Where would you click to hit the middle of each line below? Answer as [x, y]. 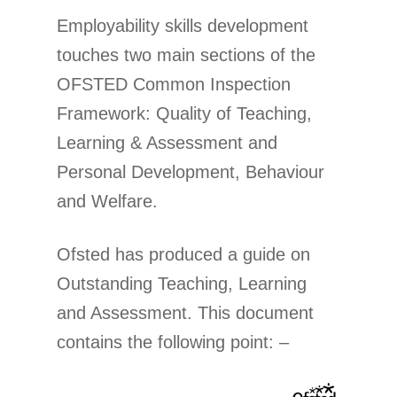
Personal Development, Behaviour [191, 172]
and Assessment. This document [185, 313]
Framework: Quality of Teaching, [184, 113]
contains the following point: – [173, 342]
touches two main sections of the [186, 55]
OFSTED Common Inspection [174, 84]
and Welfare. [107, 201]
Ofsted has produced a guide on [183, 254]
